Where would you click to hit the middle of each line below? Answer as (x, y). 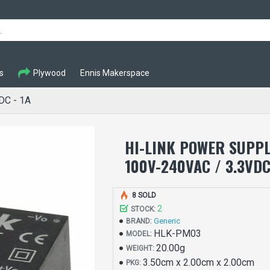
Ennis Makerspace (115, 73)
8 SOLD (144, 195)
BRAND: (139, 221)
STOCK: (143, 209)
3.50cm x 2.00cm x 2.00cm (199, 262)
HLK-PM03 (178, 234)
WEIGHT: (140, 248)
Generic (167, 221)
